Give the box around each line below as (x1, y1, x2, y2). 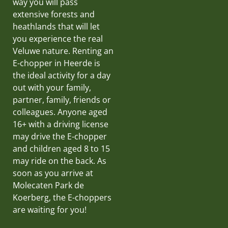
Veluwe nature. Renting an (13, 45, 113, 56)
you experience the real (13, 33, 103, 44)
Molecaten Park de (13, 179, 84, 191)
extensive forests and (13, 8, 95, 20)
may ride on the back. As (13, 155, 106, 166)
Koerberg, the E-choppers (13, 191, 111, 203)
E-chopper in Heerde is (13, 57, 100, 69)
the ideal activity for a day (13, 69, 110, 81)
